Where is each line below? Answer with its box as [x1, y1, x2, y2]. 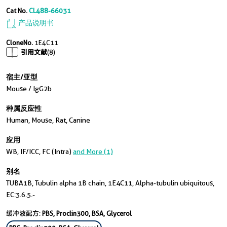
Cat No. [6, 7, 27, 15]
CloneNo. [6, 39, 34, 47]
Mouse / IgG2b [6, 85, 52, 93]
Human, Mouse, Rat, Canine [6, 116, 90, 124]
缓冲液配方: [6, 209, 42, 217]
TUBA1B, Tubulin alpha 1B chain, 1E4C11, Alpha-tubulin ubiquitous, [6, 179, 214, 187]
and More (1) [73, 147, 113, 156]
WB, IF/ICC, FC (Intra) [6, 147, 73, 156]
